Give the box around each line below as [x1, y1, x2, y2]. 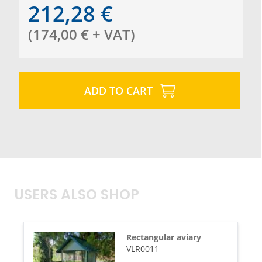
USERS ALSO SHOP [14, 184, 139, 208]
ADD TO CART [84, 83, 153, 98]
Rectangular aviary [126, 231, 201, 243]
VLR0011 [126, 243, 159, 254]
